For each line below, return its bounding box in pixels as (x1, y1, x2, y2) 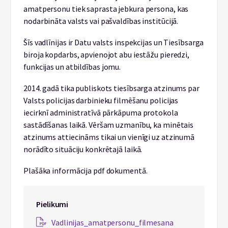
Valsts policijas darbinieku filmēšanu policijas (23, 95, 179, 105)
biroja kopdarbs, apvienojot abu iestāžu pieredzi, (23, 49, 190, 60)
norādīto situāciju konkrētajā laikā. (23, 144, 142, 154)
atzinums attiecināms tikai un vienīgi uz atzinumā (23, 131, 195, 142)
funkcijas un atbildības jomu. (23, 61, 121, 72)
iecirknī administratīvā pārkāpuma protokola (23, 107, 178, 118)
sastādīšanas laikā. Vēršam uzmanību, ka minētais (23, 119, 194, 130)
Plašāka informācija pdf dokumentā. (23, 165, 148, 176)
